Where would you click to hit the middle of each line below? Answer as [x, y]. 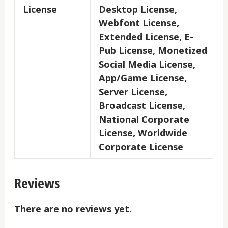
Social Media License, [147, 64]
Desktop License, [138, 9]
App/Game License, [143, 78]
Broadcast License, [142, 106]
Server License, [133, 92]
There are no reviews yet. [73, 209]
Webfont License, [139, 23]
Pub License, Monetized [153, 51]
